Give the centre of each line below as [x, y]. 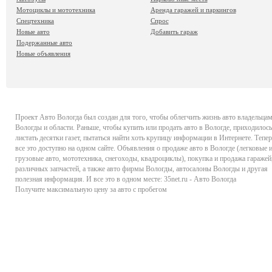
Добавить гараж [174, 31]
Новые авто [33, 31]
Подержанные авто [44, 42]
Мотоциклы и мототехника [56, 9]
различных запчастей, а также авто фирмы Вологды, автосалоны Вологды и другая [141, 168]
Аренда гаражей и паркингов [193, 9]
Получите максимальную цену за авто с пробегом [91, 189]
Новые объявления [43, 53]
